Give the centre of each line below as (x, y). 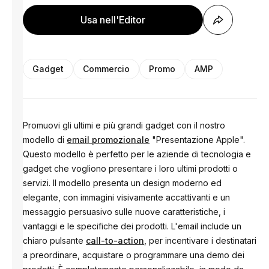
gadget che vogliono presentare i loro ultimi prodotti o (131, 168)
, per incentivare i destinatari (201, 240)
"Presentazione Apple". (198, 140)
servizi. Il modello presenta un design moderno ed (122, 183)
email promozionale (108, 140)
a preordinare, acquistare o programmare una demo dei (134, 255)
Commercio (107, 69)
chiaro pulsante (55, 240)
